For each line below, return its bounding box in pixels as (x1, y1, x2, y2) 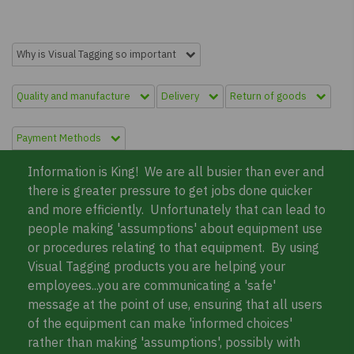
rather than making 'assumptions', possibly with (28, 334, 300, 350)
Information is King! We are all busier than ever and (28, 164, 324, 179)
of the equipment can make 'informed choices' (28, 315, 292, 331)
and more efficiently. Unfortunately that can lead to (28, 201, 326, 217)
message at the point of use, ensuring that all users (28, 296, 322, 312)
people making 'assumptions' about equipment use (28, 220, 322, 236)
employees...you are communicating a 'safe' (28, 277, 276, 293)
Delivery (161, 89, 209, 103)
